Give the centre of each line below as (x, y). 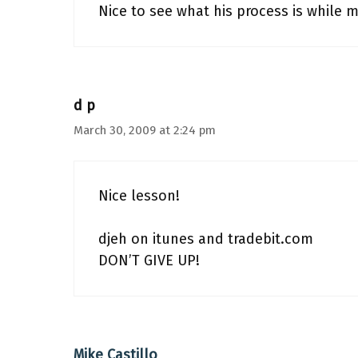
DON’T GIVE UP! (149, 261)
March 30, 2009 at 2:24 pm (145, 130)
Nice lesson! (139, 196)
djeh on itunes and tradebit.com (206, 239)
